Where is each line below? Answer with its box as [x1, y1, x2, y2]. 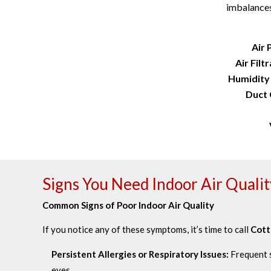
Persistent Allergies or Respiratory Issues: [51, 248, 229, 260]
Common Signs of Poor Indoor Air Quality [42, 199, 214, 211]
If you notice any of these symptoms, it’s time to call [42, 223, 250, 235]
